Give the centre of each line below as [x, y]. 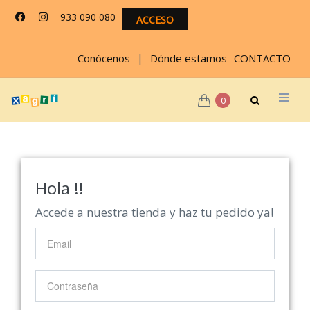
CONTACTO [262, 58]
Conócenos [104, 58]
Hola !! [60, 188]
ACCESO [155, 20]
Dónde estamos [189, 58]
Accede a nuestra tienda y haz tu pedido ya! [154, 212]
